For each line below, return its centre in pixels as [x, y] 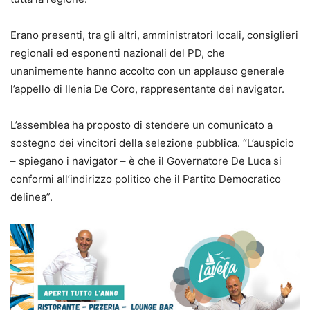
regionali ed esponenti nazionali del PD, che [118, 53]
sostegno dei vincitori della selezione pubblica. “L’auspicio [152, 143]
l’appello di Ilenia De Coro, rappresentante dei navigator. [147, 89]
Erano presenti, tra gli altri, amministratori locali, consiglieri [154, 35]
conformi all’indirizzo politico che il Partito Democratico [146, 179]
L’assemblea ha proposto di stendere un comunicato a [142, 125]
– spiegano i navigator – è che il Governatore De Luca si [146, 161]
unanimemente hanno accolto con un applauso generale [147, 71]
